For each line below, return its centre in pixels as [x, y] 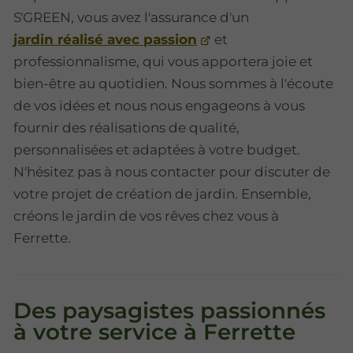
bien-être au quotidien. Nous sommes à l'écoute [173, 83]
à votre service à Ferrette [154, 332]
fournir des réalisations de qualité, [126, 127]
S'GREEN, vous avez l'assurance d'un [131, 17]
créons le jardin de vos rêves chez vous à [146, 216]
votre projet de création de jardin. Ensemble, [162, 193]
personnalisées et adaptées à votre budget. [157, 149]
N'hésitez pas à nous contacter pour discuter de [172, 171]
